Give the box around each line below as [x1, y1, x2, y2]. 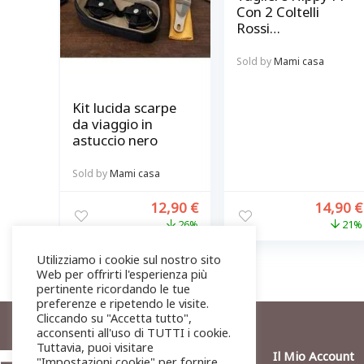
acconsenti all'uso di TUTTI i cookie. [37, 324, 231, 340]
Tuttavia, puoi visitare [37, 339, 154, 355]
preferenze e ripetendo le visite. [37, 295, 209, 311]
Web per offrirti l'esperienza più [37, 266, 207, 282]
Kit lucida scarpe [71, 97, 176, 117]
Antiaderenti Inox [236, 35, 348, 54]
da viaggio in [71, 114, 153, 133]
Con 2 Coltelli [236, 2, 319, 21]
